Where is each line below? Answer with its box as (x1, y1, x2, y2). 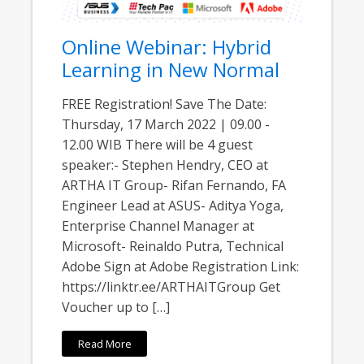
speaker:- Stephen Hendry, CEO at (62, 156, 269, 175)
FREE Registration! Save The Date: (62, 95, 267, 114)
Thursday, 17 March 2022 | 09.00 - (62, 115, 271, 134)
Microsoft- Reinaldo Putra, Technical (62, 237, 284, 256)
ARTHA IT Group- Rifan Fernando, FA (62, 176, 287, 195)
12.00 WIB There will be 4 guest (62, 136, 253, 154)
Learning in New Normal (62, 56, 280, 84)
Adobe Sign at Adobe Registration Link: (62, 258, 300, 276)
